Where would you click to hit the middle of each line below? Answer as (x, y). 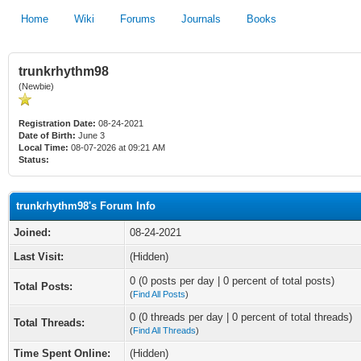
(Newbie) (36, 86)
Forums (138, 19)
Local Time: (44, 147)
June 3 (91, 135)
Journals (201, 19)
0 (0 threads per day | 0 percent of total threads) (241, 317)
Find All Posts (159, 294)
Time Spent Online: (62, 353)
